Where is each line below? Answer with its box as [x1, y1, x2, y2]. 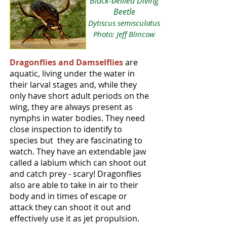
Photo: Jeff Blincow [93, 29, 155, 39]
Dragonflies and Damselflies [10, 57, 123, 68]
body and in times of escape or [10, 191, 127, 202]
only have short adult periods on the [10, 90, 149, 101]
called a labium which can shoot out [10, 157, 146, 168]
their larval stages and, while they [10, 79, 137, 90]
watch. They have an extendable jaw [10, 146, 146, 157]
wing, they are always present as [10, 101, 133, 112]
